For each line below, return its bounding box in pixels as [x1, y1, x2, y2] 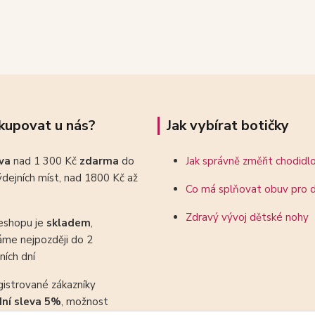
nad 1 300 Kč [13, 154, 79, 169]
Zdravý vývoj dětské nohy [186, 210, 309, 225]
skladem [46, 216, 91, 231]
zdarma [79, 154, 122, 169]
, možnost [61, 295, 108, 309]
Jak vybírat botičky [167, 116, 289, 136]
